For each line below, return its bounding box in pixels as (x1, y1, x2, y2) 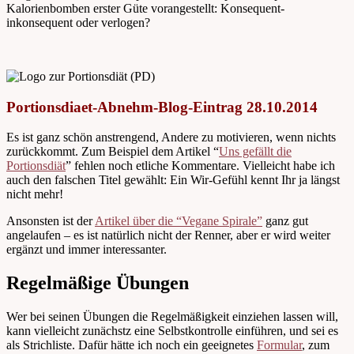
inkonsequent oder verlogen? (6, 16, 150, 30)
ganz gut (262, 214, 308, 228)
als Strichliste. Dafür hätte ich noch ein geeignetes (6, 338, 257, 352)
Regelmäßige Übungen (6, 273, 189, 294)
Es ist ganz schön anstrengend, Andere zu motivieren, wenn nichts (6, 130, 336, 145)
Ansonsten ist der (6, 214, 95, 228)
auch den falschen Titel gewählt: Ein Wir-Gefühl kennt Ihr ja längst (6, 173, 340, 187)
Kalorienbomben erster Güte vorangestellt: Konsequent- (6, 2, 284, 16)
